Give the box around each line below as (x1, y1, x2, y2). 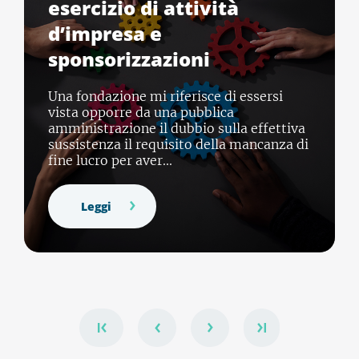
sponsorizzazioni (48, 45, 210, 72)
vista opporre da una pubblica (48, 103, 234, 120)
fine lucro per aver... (48, 151, 172, 168)
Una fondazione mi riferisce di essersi (48, 87, 283, 104)
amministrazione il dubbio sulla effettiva (48, 119, 305, 136)
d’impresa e (48, 19, 162, 46)
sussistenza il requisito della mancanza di (48, 135, 309, 152)
